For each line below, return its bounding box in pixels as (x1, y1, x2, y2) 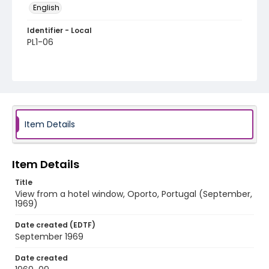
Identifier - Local (27, 25, 92, 35)
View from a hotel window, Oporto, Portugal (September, (15, 188, 252, 200)
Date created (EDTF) (15, 220, 95, 230)
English (33, 2, 59, 13)
